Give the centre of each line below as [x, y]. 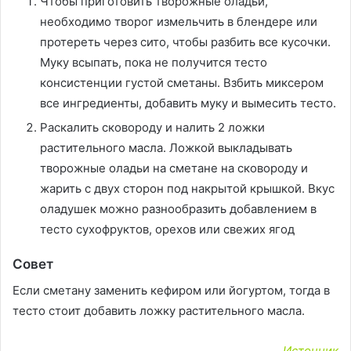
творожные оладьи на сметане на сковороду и [174, 168]
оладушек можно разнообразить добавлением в [178, 209]
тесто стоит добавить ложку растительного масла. [159, 310]
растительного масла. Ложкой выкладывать [166, 148]
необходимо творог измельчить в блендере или [179, 22]
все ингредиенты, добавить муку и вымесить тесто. [188, 103]
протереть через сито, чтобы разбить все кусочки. [185, 42]
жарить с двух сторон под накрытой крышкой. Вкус [187, 188]
